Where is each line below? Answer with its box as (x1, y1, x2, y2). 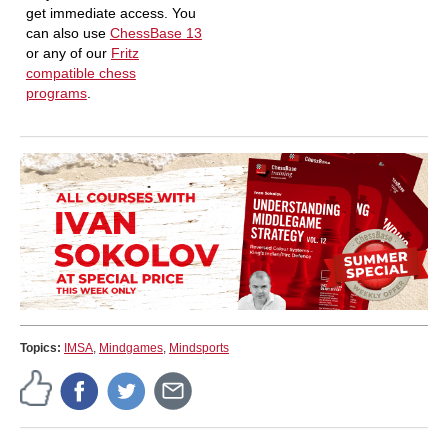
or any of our (25, 44, 111, 61)
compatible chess (25, 64, 136, 81)
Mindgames (99, 340, 163, 355)
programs (25, 84, 87, 101)
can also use (25, 24, 110, 41)
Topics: (20, 340, 64, 355)
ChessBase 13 (109, 24, 202, 41)
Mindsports (169, 340, 229, 355)
